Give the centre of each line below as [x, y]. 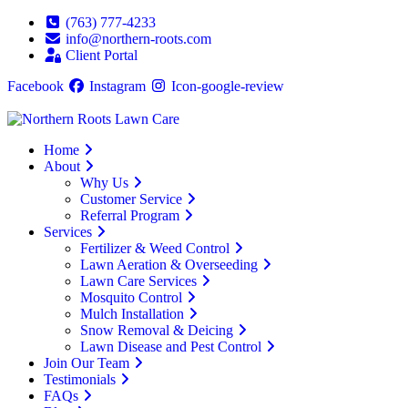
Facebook [36, 86]
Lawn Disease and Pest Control [171, 347]
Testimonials [80, 379]
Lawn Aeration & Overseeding [169, 265]
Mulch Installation [132, 314]
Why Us [104, 183]
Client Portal [102, 55]
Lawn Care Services [138, 281]
